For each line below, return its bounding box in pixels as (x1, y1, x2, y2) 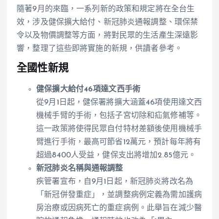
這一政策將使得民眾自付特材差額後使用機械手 (36, 125, 202, 133)
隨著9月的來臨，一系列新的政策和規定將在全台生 (17, 5, 195, 13)
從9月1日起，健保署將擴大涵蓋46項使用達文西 (36, 98, 202, 107)
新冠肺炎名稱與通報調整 (36, 164, 123, 173)
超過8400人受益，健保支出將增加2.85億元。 (36, 151, 197, 159)
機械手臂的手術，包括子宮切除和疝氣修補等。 (36, 111, 202, 120)
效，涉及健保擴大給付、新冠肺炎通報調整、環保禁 (17, 18, 198, 26)
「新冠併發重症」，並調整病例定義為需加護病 (36, 191, 202, 199)
